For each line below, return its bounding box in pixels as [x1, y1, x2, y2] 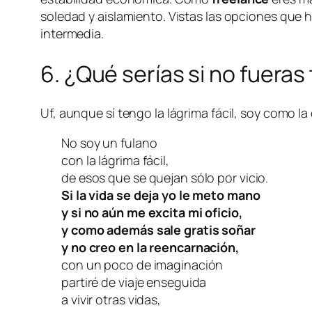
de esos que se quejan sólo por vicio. [61, 169, 269, 187]
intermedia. [40, 25, 104, 42]
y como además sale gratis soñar [61, 221, 256, 239]
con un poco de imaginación [61, 256, 224, 274]
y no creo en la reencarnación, [61, 239, 239, 256]
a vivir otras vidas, [61, 291, 161, 309]
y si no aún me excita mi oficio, [61, 204, 242, 221]
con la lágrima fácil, [61, 152, 169, 169]
